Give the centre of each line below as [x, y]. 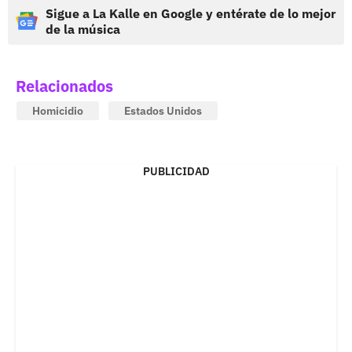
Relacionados [64, 86]
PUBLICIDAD [176, 171]
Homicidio [58, 110]
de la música [83, 29]
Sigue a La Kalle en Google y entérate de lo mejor [191, 13]
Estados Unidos [163, 110]
